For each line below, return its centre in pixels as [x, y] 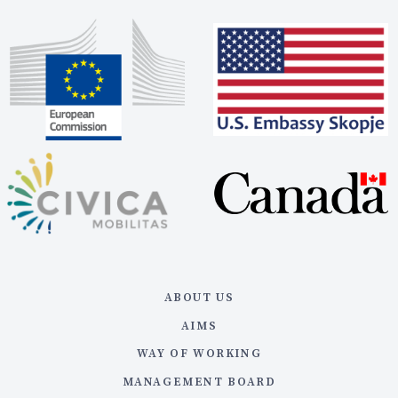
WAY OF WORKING [199, 353]
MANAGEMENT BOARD [199, 381]
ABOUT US [199, 297]
